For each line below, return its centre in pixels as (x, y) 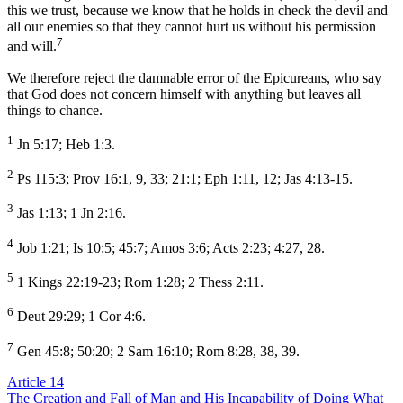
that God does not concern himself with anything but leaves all (184, 94)
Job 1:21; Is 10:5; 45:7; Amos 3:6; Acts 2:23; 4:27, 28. (169, 247)
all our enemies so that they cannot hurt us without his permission (192, 27)
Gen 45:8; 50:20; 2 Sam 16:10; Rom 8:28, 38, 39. (157, 351)
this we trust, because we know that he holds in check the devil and (197, 11)
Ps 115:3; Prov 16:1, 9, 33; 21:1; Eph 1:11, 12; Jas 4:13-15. (183, 179)
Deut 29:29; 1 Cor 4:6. (80, 317)
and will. (32, 47)
